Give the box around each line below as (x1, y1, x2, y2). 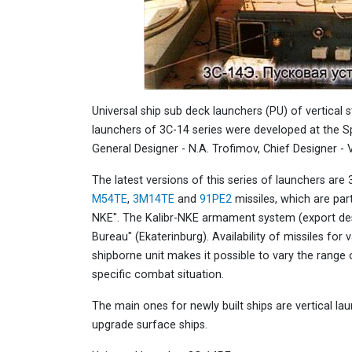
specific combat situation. (92, 268, 224, 282)
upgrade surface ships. (92, 318, 207, 332)
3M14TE (133, 192, 174, 207)
